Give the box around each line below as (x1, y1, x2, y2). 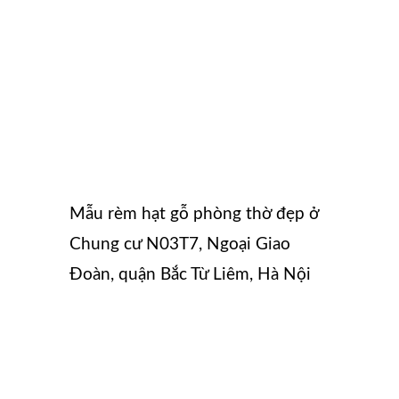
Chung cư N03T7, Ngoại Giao (69, 235, 290, 253)
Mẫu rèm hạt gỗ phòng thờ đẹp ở (69, 205, 319, 223)
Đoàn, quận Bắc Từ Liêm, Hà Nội (69, 265, 311, 283)
